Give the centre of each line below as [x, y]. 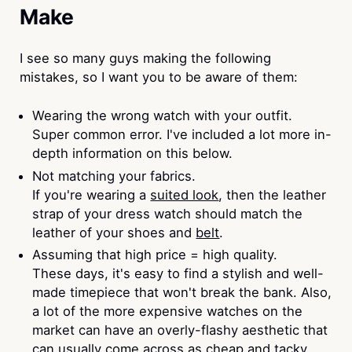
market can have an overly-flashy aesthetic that [180, 330]
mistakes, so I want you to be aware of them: [158, 77]
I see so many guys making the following [145, 59]
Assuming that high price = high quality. [155, 254]
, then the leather [273, 194]
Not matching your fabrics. [114, 176]
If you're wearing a [92, 194]
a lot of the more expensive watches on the [168, 311]
